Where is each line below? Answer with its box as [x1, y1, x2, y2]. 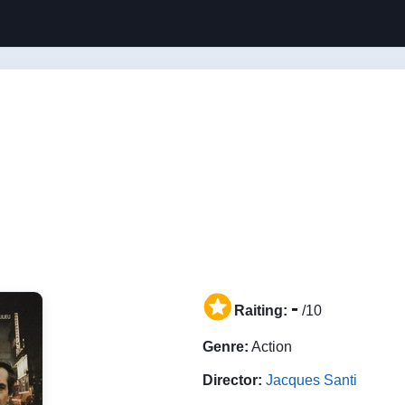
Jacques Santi [266, 372, 357, 388]
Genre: [202, 339, 249, 354]
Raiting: [234, 303, 287, 318]
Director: [202, 372, 262, 388]
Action [249, 339, 292, 354]
